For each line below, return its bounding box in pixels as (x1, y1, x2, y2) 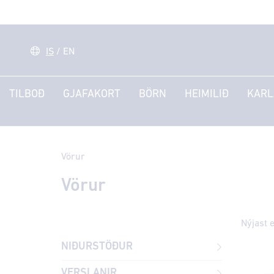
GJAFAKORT (63, 88, 120, 100)
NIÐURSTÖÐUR (61, 240, 133, 253)
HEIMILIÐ (185, 88, 229, 100)
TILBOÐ (9, 88, 45, 100)
